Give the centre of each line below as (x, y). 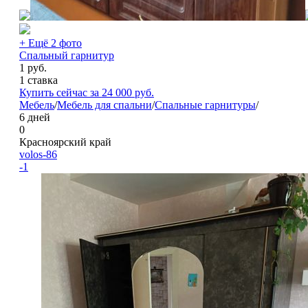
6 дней (34, 117)
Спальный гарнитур (66, 55)
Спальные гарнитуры (205, 104)
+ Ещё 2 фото (50, 43)
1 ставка (38, 80)
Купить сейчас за (60, 92)
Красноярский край (65, 142)
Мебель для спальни (104, 104)
